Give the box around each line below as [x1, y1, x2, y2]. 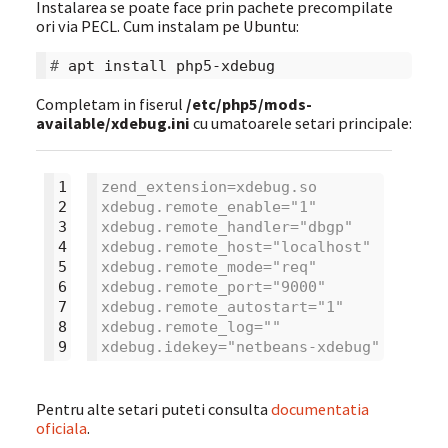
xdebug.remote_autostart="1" [100, 298, 344, 316]
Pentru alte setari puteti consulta [35, 398, 271, 419]
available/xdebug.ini [35, 113, 190, 134]
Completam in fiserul [35, 94, 186, 115]
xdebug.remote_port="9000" [100, 278, 326, 296]
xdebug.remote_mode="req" [100, 258, 317, 276]
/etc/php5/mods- [185, 94, 312, 115]
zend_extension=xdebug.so [100, 178, 317, 196]
